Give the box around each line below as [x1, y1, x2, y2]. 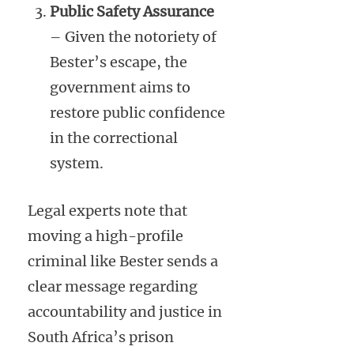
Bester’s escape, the [50, 52, 187, 71]
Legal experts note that [28, 201, 187, 220]
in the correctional [50, 128, 178, 147]
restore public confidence [50, 103, 225, 122]
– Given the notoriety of [50, 27, 217, 46]
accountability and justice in [28, 302, 222, 321]
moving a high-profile [28, 226, 183, 245]
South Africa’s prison [28, 327, 174, 346]
